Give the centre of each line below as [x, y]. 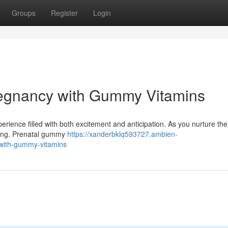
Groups [24, 13]
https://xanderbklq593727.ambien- [122, 134]
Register [64, 13]
